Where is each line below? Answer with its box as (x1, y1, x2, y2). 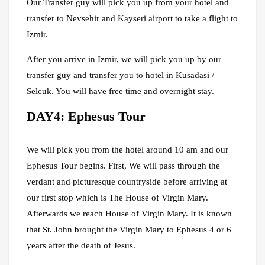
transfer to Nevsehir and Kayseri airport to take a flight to (27, 14, 238, 24)
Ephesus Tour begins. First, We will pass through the (27, 161, 220, 171)
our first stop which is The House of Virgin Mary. (27, 193, 208, 203)
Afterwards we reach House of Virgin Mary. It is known (27, 209, 232, 219)
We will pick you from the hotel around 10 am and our (27, 145, 228, 155)
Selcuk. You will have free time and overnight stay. (27, 86, 214, 96)
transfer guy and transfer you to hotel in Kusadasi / (27, 70, 214, 80)
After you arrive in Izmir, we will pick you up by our (27, 54, 221, 64)
